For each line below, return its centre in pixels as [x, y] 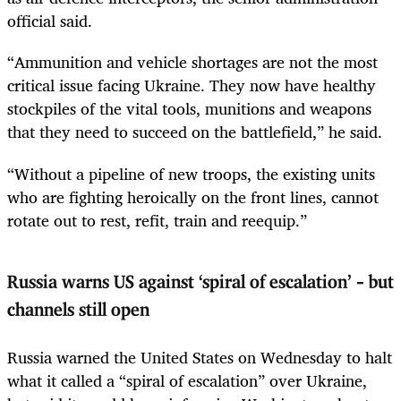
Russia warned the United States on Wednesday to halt [200, 358]
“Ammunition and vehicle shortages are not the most [192, 62]
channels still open [78, 310]
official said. [50, 21]
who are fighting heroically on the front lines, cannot [193, 196]
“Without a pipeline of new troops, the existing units [191, 173]
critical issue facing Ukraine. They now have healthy [192, 85]
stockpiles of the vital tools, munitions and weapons [189, 109]
